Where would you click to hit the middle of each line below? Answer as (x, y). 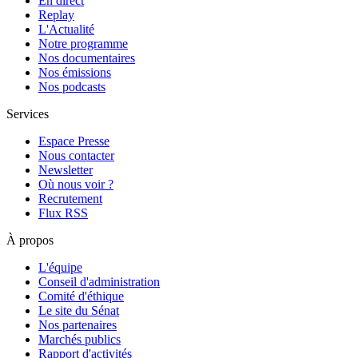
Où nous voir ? (76, 185)
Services (28, 114)
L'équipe (60, 268)
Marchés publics (80, 340)
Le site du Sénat (79, 311)
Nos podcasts (72, 87)
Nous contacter (76, 156)
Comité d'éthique (81, 296)
